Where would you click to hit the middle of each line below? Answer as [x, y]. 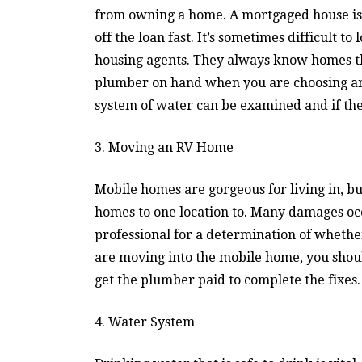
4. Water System [145, 322]
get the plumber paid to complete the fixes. [227, 280]
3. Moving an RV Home [164, 147]
